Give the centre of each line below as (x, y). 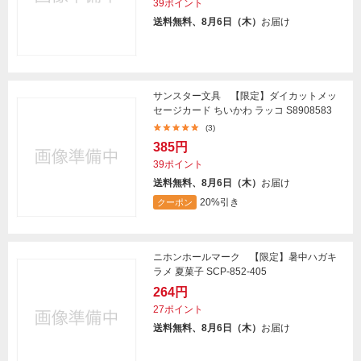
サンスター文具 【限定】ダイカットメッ (245, 96)
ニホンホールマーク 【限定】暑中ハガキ (245, 257)
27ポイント (178, 309)
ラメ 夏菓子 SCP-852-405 (210, 272)
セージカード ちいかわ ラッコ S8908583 (243, 110)
